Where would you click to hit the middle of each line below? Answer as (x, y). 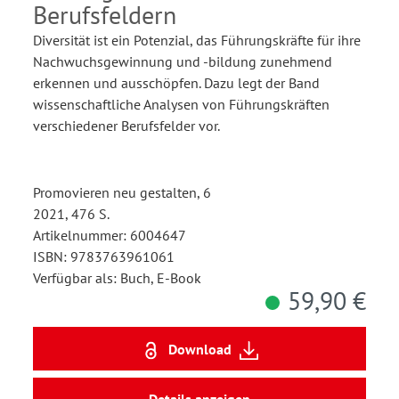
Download (199, 349)
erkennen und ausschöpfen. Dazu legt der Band (176, 83)
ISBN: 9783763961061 (104, 257)
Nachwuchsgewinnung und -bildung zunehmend (183, 62)
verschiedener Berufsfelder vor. (126, 126)
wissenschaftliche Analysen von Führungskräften (181, 105)
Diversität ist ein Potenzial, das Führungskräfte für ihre (197, 41)
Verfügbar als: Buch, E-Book (117, 278)
